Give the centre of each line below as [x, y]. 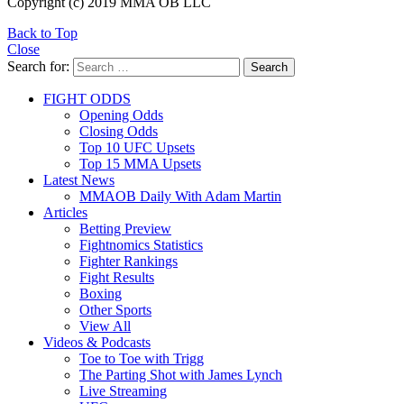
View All [105, 326]
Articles [65, 212]
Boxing [101, 293]
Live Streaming [123, 390]
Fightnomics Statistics [141, 244]
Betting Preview [125, 228]
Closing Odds [119, 131]
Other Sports [115, 309]
